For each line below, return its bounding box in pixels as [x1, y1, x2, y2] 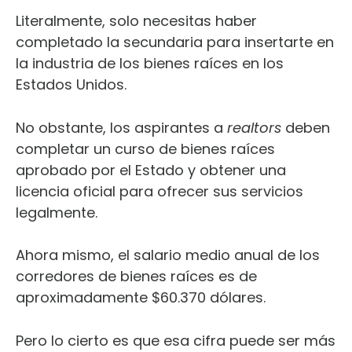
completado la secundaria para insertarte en [16, 31, 334, 52]
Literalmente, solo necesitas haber [16, 10, 257, 31]
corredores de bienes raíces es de [16, 266, 257, 286]
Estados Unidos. [16, 74, 130, 94]
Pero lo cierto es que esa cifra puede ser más [16, 330, 335, 350]
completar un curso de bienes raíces [16, 138, 275, 159]
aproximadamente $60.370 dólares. [16, 287, 266, 307]
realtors [227, 117, 285, 137]
